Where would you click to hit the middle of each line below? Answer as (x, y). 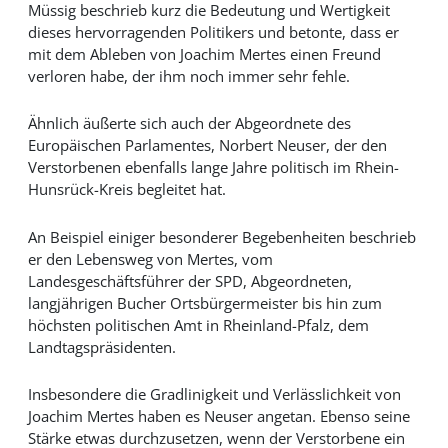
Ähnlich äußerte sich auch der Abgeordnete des (189, 123)
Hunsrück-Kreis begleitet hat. (126, 189)
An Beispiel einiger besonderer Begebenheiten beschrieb (221, 236)
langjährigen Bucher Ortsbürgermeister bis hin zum (204, 302)
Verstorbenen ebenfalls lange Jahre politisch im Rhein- (213, 167)
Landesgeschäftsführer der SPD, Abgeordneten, (189, 280)
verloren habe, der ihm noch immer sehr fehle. (188, 75)
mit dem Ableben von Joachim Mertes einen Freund (204, 53)
